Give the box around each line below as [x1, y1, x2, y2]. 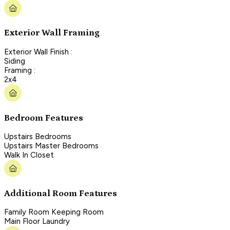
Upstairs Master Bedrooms [4, 141, 99, 151]
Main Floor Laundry [4, 217, 70, 226]
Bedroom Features [4, 112, 83, 123]
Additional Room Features [4, 188, 117, 199]
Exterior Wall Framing [4, 28, 100, 39]
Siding [4, 56, 25, 66]
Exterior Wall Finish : [4, 47, 72, 56]
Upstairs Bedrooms [4, 132, 71, 142]
